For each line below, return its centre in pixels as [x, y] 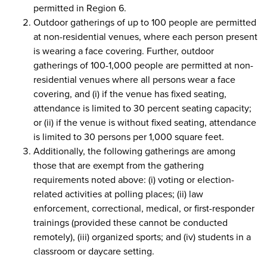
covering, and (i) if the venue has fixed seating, [130, 94]
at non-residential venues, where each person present [145, 36]
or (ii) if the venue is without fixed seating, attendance [145, 122]
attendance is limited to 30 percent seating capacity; [142, 108]
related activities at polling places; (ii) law [118, 194]
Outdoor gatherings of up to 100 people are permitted [145, 22]
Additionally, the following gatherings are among [134, 151]
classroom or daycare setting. [94, 251]
